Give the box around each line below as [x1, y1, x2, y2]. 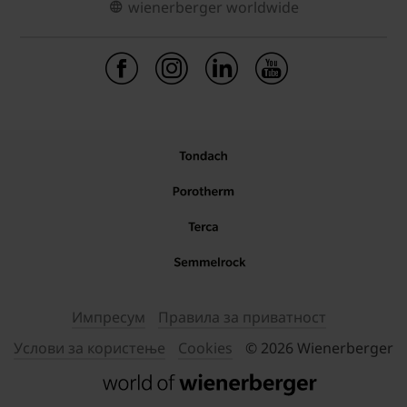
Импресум [72, 307, 145, 328]
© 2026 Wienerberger [245, 338, 393, 359]
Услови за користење [14, 338, 165, 359]
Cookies [178, 338, 233, 359]
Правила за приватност [158, 307, 326, 328]
